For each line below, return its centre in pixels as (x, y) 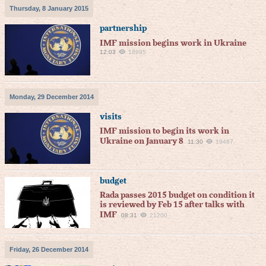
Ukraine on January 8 (142, 141)
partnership (123, 28)
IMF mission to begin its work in (164, 131)
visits (111, 117)
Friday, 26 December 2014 (49, 249)
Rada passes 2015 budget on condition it (177, 195)
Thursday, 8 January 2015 (49, 8)
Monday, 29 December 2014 (52, 97)
